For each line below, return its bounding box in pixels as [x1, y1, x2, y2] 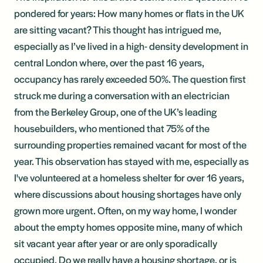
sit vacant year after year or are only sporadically [14, 235, 217, 250]
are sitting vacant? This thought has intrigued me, [14, 22, 221, 36]
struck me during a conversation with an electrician [14, 87, 230, 102]
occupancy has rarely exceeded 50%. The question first [14, 71, 246, 86]
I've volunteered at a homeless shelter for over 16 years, [14, 170, 244, 184]
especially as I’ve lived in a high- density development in [14, 38, 248, 53]
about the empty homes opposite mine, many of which [14, 219, 242, 234]
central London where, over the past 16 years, [14, 55, 204, 69]
